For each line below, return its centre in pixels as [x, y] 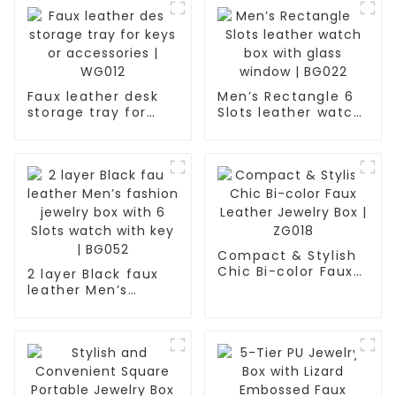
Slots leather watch [290, 112]
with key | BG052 [88, 337]
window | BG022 [274, 144]
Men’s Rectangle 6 [286, 96]
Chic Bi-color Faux [285, 271]
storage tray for [87, 112]
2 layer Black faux [93, 274]
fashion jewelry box [99, 305]
